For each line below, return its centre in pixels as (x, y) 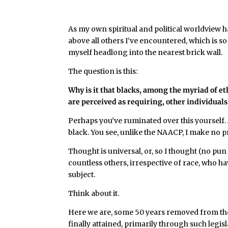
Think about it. (94, 193)
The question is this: (103, 71)
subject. (82, 175)
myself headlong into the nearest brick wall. (146, 52)
